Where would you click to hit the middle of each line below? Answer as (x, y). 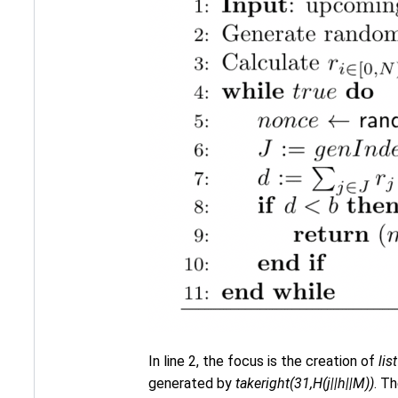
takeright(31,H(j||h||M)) (305, 383)
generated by (192, 383)
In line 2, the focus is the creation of (263, 361)
